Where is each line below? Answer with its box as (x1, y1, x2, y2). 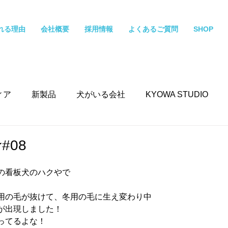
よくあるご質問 (128, 25, 179, 33)
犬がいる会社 (76, 90, 125, 99)
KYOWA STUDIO (146, 90, 208, 99)
